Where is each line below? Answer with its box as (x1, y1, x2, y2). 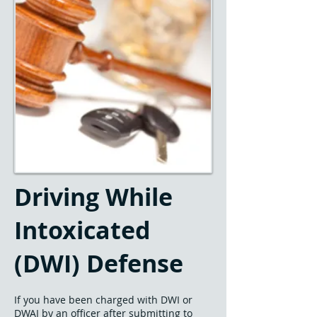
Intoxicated (14, 214, 151, 247)
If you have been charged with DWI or (14, 293, 192, 306)
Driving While (14, 180, 173, 214)
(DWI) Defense (14, 247, 183, 280)
